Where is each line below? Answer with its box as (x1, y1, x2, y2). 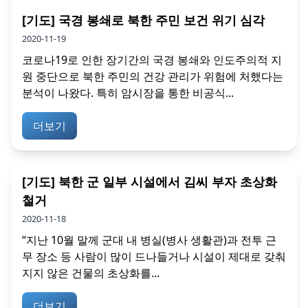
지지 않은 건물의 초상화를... (22, 265, 159, 280)
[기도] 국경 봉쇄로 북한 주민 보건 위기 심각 (22, 11, 265, 28)
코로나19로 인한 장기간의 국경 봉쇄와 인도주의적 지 (22, 52, 282, 67)
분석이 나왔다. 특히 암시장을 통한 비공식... (22, 85, 234, 100)
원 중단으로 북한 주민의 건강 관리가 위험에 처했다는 (22, 68, 283, 84)
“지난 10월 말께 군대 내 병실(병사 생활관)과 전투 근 (22, 232, 276, 247)
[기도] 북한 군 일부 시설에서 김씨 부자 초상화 (22, 173, 277, 190)
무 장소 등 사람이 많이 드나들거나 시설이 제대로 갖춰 (22, 248, 286, 264)
